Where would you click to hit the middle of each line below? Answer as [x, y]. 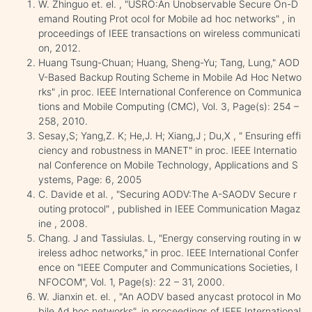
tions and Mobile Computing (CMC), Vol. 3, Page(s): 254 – [169, 106]
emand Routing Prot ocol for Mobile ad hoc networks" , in [167, 18]
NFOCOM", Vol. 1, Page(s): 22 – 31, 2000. [132, 281]
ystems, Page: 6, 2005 [90, 179]
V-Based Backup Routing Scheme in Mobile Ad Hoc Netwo [170, 77]
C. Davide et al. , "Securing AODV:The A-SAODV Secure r [167, 194]
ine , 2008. [63, 223]
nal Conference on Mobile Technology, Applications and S [168, 164]
